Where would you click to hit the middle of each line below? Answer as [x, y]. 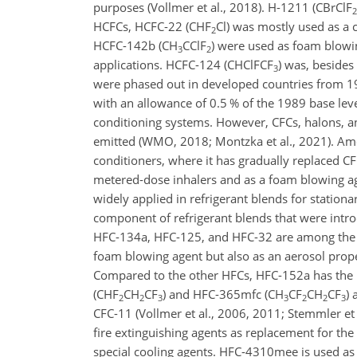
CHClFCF [250, 65]
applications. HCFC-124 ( [160, 65]
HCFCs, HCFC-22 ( [141, 26]
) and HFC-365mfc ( [215, 294]
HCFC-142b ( [127, 45]
